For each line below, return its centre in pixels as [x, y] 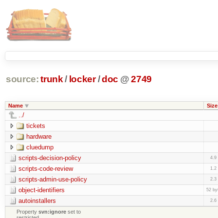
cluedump [40, 147]
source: [22, 79]
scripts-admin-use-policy [53, 179]
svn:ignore [53, 211]
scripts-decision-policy [50, 158]
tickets [36, 126]
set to [74, 211]
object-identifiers [41, 190]
